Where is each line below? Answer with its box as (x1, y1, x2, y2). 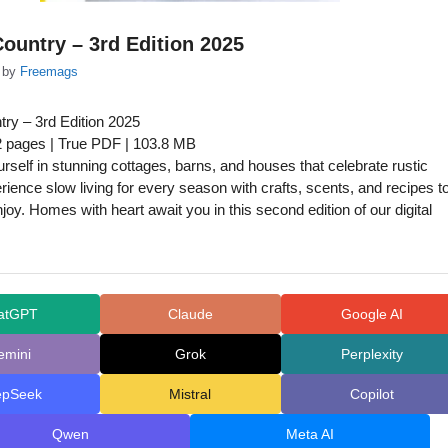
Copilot (349, 385, 394, 402)
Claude (167, 305, 213, 322)
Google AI (340, 305, 403, 322)
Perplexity (340, 345, 403, 362)
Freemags (20, 64, 78, 80)
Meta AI (286, 425, 335, 442)
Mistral (169, 385, 212, 402)
